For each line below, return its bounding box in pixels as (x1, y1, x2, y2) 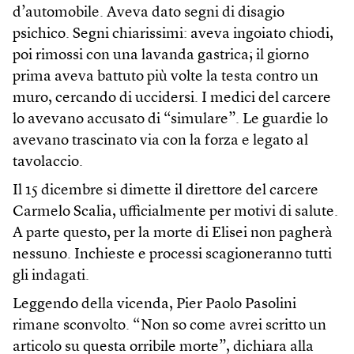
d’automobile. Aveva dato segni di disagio (13, 5, 284, 21)
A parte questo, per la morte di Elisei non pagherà (13, 225, 333, 241)
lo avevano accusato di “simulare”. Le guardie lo (13, 111, 328, 127)
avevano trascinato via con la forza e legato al (13, 133, 308, 149)
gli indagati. (13, 268, 89, 284)
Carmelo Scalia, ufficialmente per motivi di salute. (13, 204, 338, 220)
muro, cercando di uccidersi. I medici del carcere (13, 90, 331, 106)
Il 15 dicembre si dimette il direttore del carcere (13, 183, 318, 198)
